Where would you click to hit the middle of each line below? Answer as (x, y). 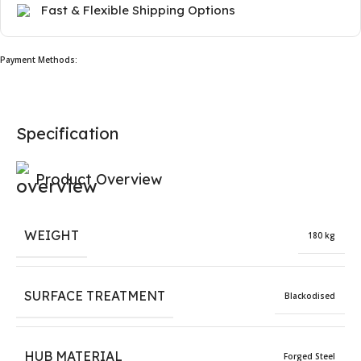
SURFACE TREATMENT (95, 295)
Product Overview (99, 180)
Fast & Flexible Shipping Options (138, 10)
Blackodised (310, 296)
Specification (67, 133)
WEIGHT (52, 235)
